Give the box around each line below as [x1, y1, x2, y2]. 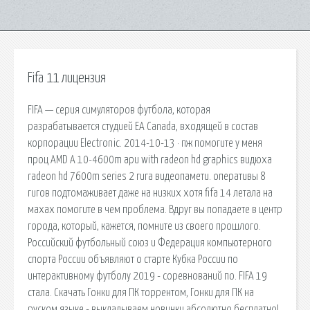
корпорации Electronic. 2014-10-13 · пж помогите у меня [28, 137, 262, 149]
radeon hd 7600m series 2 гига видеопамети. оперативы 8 [28, 170, 266, 182]
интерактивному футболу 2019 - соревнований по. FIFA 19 [28, 270, 267, 282]
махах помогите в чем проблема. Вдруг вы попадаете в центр [28, 203, 282, 215]
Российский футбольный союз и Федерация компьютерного [28, 237, 272, 248]
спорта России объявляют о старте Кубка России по [28, 253, 238, 265]
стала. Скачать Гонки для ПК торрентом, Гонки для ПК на [28, 286, 254, 298]
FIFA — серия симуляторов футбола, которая [28, 104, 210, 116]
